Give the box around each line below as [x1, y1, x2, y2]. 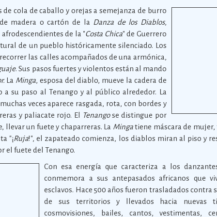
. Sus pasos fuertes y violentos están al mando [15, 64, 167, 73]
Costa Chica [85, 30, 123, 38]
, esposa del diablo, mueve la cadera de [36, 76, 167, 84]
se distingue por [109, 111, 167, 119]
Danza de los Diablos [93, 18, 165, 26]
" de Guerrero [122, 30, 167, 38]
